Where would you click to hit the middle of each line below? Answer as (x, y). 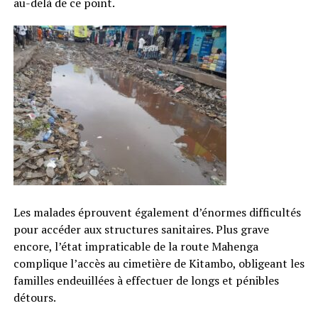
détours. (34, 297)
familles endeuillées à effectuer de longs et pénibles (146, 280)
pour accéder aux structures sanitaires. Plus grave (141, 229)
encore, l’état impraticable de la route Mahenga (136, 246)
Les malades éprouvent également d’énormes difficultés (157, 212)
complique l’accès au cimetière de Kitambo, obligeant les (159, 263)
